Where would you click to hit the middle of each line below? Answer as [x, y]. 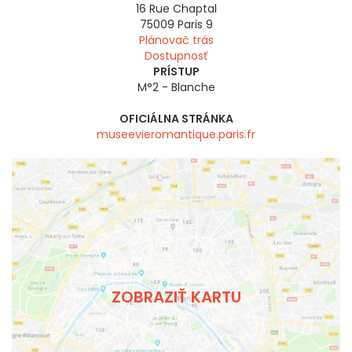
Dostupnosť [176, 56]
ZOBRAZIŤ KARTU [176, 297]
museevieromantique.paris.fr [176, 135]
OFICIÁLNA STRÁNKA [176, 119]
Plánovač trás [176, 40]
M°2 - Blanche [176, 88]
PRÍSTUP [176, 72]
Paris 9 [195, 25]
